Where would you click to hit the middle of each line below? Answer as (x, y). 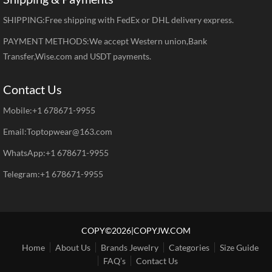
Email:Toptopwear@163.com (58, 131)
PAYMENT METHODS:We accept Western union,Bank (106, 41)
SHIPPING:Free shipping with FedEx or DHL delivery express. (118, 19)
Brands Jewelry (129, 247)
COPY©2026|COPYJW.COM (136, 230)
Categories (189, 247)
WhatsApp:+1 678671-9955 (56, 152)
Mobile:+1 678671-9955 (49, 110)
